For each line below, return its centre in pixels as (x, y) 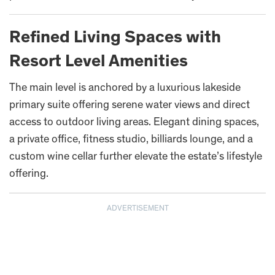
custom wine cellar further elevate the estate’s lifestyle (136, 157)
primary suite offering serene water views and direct (130, 105)
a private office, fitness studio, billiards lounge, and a (131, 140)
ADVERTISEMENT (137, 209)
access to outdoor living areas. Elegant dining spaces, (134, 122)
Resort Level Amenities (99, 62)
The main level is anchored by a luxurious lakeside (125, 88)
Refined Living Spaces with (115, 38)
